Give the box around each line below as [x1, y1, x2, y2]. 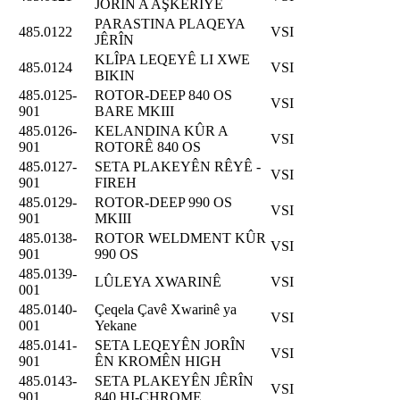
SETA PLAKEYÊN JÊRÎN [95, 372, 254, 388]
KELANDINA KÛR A [95, 122, 228, 138]
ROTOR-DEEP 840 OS [95, 87, 232, 103]
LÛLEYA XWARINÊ [95, 273, 221, 289]
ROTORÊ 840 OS [95, 138, 201, 154]
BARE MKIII [95, 103, 174, 119]
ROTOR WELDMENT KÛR [95, 229, 266, 246]
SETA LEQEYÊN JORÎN [95, 337, 246, 353]
